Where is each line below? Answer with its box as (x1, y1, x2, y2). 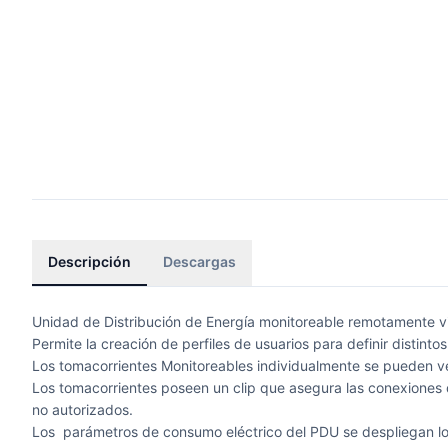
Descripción (48, 253, 131, 270)
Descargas (163, 253, 236, 270)
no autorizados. (32, 401, 133, 418)
